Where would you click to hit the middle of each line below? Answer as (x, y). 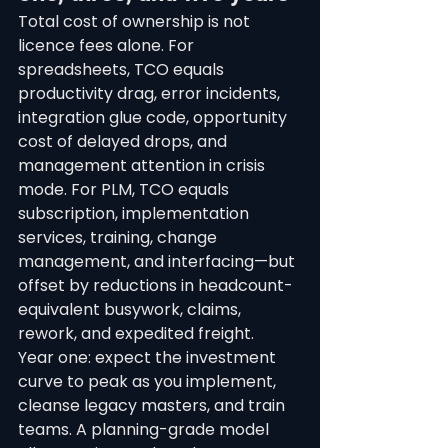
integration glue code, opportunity (154, 117)
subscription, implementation (135, 213)
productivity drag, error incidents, (151, 93)
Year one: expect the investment (149, 357)
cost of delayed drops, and (124, 141)
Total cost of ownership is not (136, 21)
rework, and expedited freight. (136, 333)
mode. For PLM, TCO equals (125, 189)
